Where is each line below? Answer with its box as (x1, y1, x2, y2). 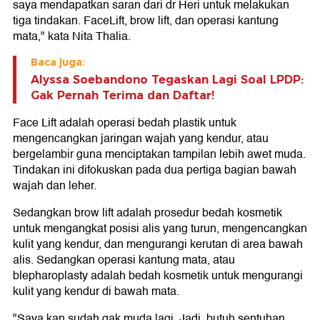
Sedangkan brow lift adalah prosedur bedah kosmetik (13, 204, 282, 223)
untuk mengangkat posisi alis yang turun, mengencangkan (13, 219, 307, 239)
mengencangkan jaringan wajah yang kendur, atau (13, 129, 269, 149)
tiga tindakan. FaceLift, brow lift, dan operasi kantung (13, 11, 279, 31)
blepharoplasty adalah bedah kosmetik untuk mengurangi (13, 266, 303, 286)
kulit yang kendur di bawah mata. (13, 282, 179, 301)
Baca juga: (31, 56, 85, 69)
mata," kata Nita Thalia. (13, 27, 131, 46)
